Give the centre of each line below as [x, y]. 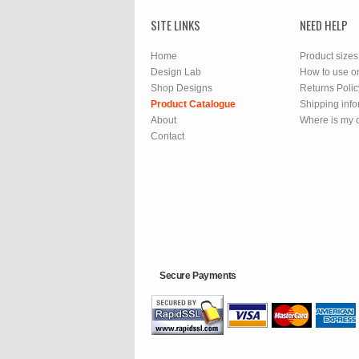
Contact [167, 136]
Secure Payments [198, 276]
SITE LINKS [175, 25]
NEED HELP [324, 25]
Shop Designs [182, 88]
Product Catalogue [193, 104]
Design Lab [176, 72]
